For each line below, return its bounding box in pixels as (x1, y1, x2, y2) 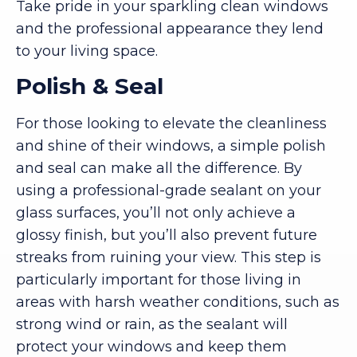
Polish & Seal (16, 73, 163, 100)
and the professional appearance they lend (16, 19, 324, 37)
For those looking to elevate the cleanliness (16, 115, 327, 133)
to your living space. (16, 41, 158, 60)
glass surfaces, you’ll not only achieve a (16, 204, 296, 222)
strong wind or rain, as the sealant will (16, 316, 288, 334)
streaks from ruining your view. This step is (16, 249, 321, 267)
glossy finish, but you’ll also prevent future (16, 226, 317, 245)
